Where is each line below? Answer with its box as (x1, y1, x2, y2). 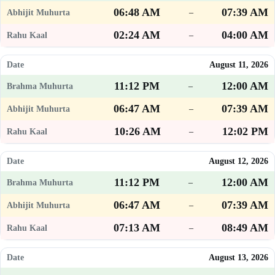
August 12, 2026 (209, 157, 268, 166)
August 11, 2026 (209, 60, 268, 70)
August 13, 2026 (209, 253, 268, 263)
